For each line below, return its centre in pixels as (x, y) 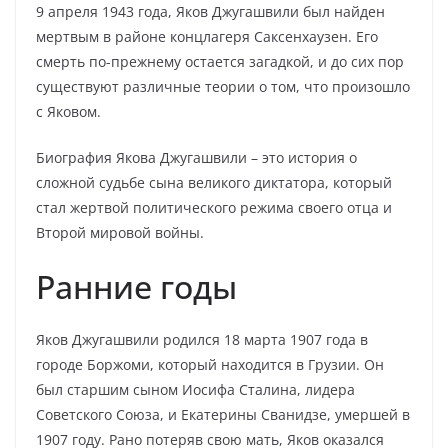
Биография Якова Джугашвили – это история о (196, 157)
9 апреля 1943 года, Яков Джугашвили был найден (210, 11)
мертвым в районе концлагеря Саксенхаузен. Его (207, 36)
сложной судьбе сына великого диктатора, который (214, 182)
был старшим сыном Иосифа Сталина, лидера (195, 389)
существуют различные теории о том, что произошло (223, 86)
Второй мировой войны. (120, 232)
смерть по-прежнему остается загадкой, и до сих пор (220, 61)
